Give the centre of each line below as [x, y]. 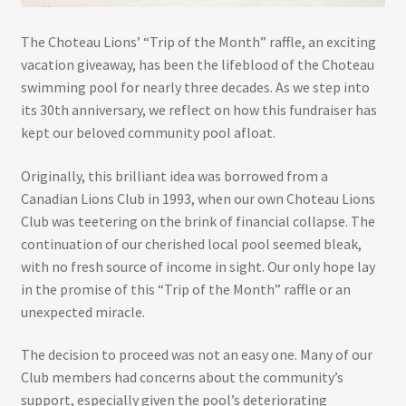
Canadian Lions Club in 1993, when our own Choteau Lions [198, 198]
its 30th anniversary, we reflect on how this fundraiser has [198, 110]
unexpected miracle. [82, 311]
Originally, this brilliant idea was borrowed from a [174, 175]
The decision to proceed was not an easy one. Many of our [196, 355]
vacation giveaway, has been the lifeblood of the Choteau [197, 65]
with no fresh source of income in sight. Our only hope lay [198, 266]
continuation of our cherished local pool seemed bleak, [191, 243]
